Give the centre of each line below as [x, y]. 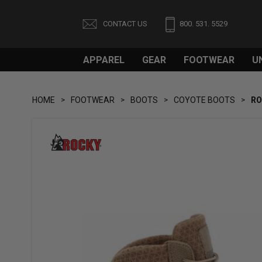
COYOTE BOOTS [204, 100]
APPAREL [104, 60]
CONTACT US [124, 23]
